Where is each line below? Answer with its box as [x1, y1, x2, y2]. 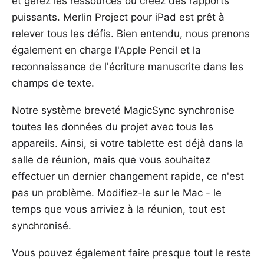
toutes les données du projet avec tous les [12, 120, 213, 133]
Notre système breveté [12, 104, 124, 116]
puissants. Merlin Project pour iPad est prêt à [12, 11, 225, 23]
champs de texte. [12, 77, 94, 89]
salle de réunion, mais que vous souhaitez [12, 153, 210, 166]
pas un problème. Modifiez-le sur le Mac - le [12, 186, 222, 199]
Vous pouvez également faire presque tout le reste [12, 246, 251, 259]
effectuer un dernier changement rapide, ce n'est [12, 170, 244, 182]
